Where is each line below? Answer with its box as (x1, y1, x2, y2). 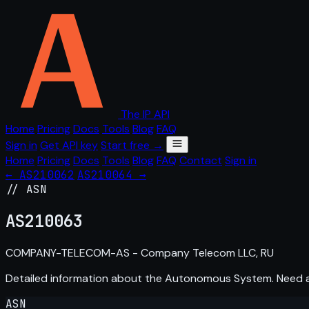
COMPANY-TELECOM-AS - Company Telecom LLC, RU (6, 245, 274, 260)
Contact (179, 153, 222, 168)
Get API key (40, 138, 98, 152)
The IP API (121, 107, 170, 121)
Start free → (101, 138, 163, 152)
